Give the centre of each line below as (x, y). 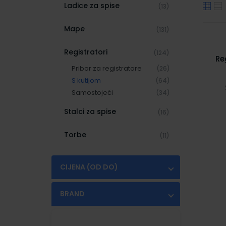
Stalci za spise (90, 111)
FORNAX (92, 211)
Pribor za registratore (107, 68)
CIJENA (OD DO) (89, 167)
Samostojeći (92, 93)
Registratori (86, 52)
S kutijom (86, 80)
